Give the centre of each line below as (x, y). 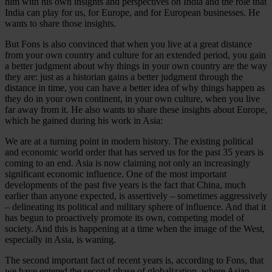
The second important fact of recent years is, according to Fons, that (134, 260)
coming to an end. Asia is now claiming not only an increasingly (127, 163)
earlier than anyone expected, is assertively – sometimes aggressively (136, 195)
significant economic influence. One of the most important (116, 174)
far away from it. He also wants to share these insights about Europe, (136, 109)
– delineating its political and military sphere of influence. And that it (135, 206)
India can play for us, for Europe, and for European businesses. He (132, 12)
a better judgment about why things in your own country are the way (136, 66)
